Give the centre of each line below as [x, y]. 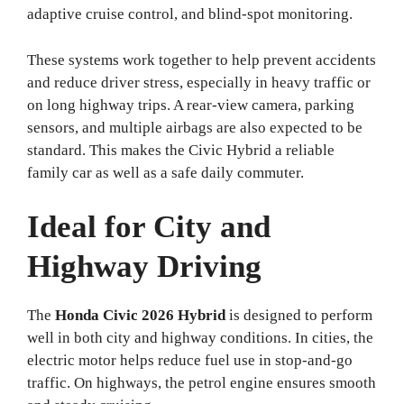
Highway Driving [144, 267]
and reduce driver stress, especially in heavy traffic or [199, 82]
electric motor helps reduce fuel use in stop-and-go [190, 361]
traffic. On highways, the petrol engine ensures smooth [202, 383]
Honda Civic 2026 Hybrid [140, 316]
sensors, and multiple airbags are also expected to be [195, 127]
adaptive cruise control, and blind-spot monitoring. [190, 14]
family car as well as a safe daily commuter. [165, 172]
